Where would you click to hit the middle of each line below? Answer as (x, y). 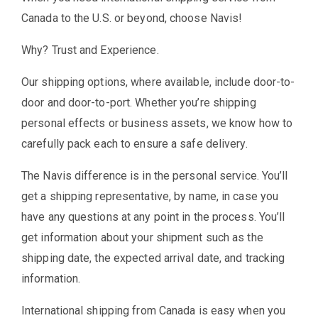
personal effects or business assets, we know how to (157, 124)
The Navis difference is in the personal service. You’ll (155, 176)
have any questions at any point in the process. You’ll (153, 217)
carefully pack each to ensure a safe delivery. (135, 144)
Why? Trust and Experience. (90, 50)
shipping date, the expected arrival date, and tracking (153, 258)
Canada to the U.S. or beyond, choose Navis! (132, 18)
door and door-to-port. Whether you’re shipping (139, 103)
